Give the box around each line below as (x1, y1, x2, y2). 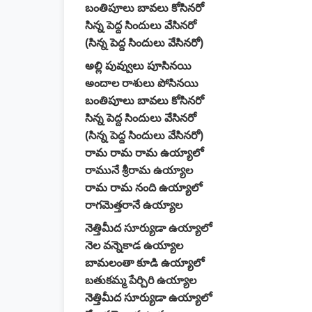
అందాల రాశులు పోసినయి (85, 77, 198, 89)
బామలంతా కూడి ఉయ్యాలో (85, 257, 204, 269)
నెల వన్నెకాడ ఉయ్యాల (85, 240, 183, 251)
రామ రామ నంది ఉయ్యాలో (85, 182, 202, 194)
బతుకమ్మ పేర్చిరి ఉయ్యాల (85, 274, 196, 286)
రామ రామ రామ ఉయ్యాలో (85, 147, 203, 159)
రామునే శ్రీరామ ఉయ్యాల (85, 164, 193, 176)
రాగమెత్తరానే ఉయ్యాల (85, 199, 182, 211)
